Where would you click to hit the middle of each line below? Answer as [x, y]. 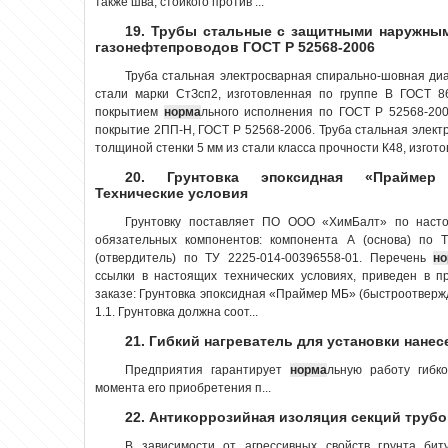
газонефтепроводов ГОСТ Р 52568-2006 [235, 46]
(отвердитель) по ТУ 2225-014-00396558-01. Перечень [264, 257]
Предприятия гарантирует [208, 369]
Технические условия [171, 192]
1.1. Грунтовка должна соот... [176, 311]
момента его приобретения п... [183, 387]
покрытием [129, 111]
